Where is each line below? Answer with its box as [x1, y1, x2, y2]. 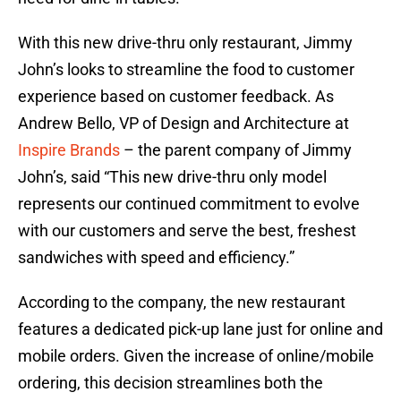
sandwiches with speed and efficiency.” [18, 248, 294, 268]
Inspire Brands [18, 141, 120, 160]
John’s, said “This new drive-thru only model [18, 167, 327, 187]
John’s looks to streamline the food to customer [18, 60, 354, 80]
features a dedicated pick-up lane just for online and [18, 320, 383, 339]
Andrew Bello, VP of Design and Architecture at [18, 114, 349, 133]
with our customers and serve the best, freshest [18, 221, 356, 241]
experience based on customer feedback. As [18, 87, 334, 107]
